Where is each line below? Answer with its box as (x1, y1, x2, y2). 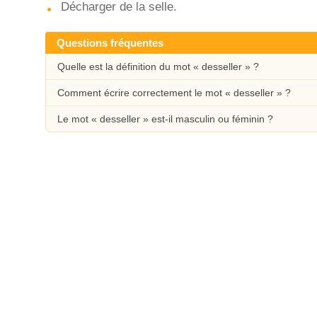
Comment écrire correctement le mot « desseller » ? (57, 87, 291, 98)
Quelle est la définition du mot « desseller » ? (57, 61, 259, 72)
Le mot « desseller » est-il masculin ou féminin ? (57, 113, 273, 125)
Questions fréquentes (57, 37, 163, 49)
